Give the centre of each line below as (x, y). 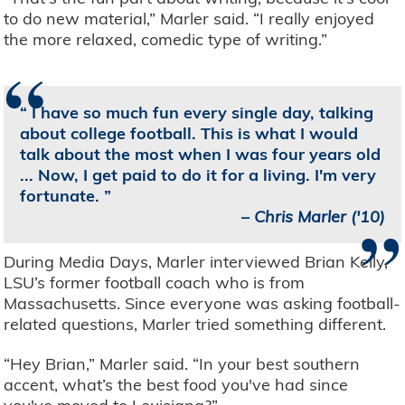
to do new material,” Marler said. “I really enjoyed (189, 19)
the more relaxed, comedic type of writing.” (168, 40)
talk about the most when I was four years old (201, 154)
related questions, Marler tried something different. (198, 324)
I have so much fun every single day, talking (201, 112)
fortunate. (62, 195)
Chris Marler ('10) (319, 216)
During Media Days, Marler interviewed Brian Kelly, (196, 261)
